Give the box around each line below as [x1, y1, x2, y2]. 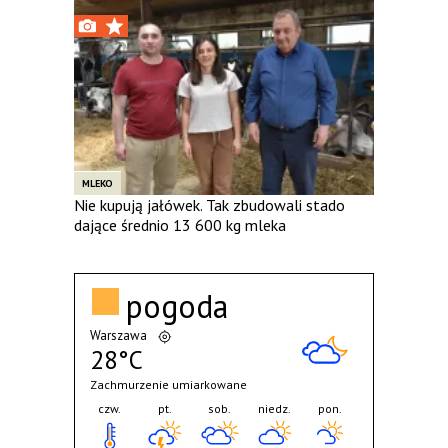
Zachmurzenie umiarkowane [89, 376, 247, 392]
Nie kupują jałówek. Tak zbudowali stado [74, 194, 345, 215]
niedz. [258, 400, 291, 416]
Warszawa [89, 326, 147, 344]
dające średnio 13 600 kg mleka [74, 214, 286, 235]
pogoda [126, 284, 228, 327]
